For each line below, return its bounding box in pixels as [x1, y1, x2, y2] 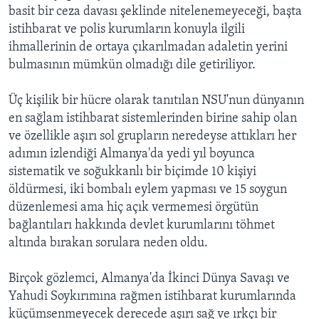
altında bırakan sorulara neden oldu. [9, 236, 208, 251]
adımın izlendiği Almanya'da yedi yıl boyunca [9, 147, 255, 162]
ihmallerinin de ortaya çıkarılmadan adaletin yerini [9, 41, 288, 55]
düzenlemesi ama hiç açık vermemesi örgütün [9, 201, 258, 215]
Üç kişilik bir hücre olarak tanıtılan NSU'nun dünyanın [9, 94, 304, 108]
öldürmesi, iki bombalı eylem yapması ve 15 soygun [9, 183, 287, 197]
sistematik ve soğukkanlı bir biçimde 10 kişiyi [9, 165, 256, 179]
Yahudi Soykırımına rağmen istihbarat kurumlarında [9, 290, 296, 304]
